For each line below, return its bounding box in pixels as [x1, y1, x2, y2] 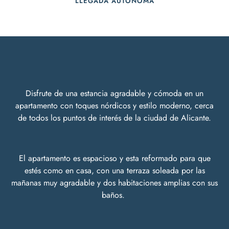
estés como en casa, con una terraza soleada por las [24, 164, 205, 176]
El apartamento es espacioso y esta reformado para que [18, 152, 211, 164]
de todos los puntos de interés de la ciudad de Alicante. [18, 112, 211, 124]
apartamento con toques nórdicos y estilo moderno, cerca [15, 100, 214, 112]
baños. [102, 189, 127, 201]
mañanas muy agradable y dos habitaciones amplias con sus [11, 176, 218, 189]
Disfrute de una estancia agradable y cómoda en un [26, 87, 203, 100]
